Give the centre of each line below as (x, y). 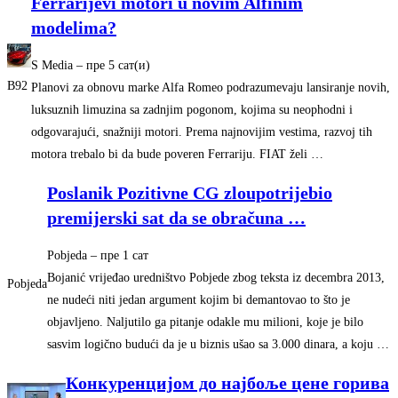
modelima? (74, 27)
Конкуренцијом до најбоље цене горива (227, 382)
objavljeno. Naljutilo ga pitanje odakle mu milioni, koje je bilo (205, 322)
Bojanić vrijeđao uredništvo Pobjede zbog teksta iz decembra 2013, (216, 278)
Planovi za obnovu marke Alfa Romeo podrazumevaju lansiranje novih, (211, 88)
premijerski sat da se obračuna (167, 217)
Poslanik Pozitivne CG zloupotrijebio (190, 192)
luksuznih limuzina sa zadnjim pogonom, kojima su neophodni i (192, 110)
